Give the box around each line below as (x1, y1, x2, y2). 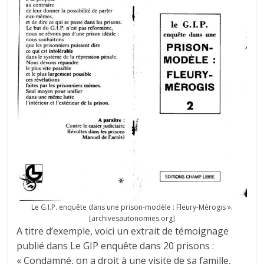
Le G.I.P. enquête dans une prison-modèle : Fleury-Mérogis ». (31, 202, 233, 212)
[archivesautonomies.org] (88, 213, 175, 223)
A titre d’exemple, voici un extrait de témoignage (16, 224, 229, 237)
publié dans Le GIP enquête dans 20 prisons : (16, 239, 214, 252)
